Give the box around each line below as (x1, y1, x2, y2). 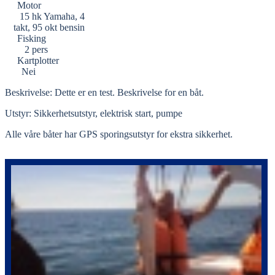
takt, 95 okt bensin (14, 22, 85, 33)
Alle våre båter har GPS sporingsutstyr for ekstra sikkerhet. (5, 129, 233, 139)
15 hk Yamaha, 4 (20, 11, 85, 21)
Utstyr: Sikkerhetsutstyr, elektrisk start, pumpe (5, 108, 182, 118)
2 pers (25, 44, 48, 55)
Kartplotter (17, 55, 59, 66)
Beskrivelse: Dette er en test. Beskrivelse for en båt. (5, 87, 204, 98)
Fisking (17, 33, 46, 44)
